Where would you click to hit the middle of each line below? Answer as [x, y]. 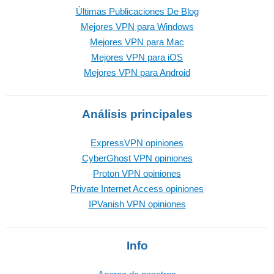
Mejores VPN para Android [137, 72]
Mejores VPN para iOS [137, 57]
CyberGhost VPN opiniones [137, 158]
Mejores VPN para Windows [137, 27]
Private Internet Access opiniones [137, 189]
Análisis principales [137, 114]
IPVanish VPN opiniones [137, 204]
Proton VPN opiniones [137, 173]
